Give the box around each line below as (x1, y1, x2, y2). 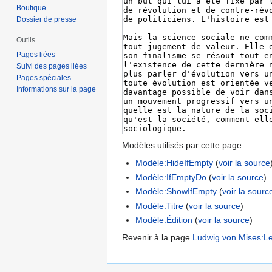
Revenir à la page (122, 233, 192, 243)
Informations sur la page (16, 85, 97, 94)
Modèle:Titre (135, 200, 184, 211)
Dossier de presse (16, 15, 77, 24)
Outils (16, 36, 36, 45)
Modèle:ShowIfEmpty (135, 186, 217, 197)
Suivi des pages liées (16, 62, 87, 71)
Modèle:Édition (135, 215, 193, 225)
